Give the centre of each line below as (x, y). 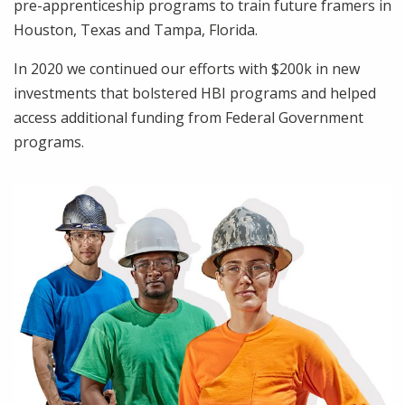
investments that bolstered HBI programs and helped (195, 93)
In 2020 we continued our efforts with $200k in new (187, 69)
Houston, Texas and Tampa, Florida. (136, 30)
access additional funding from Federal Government (188, 118)
